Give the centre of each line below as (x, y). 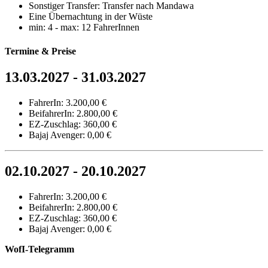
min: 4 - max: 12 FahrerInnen (84, 28)
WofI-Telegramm (39, 249)
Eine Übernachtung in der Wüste (91, 17)
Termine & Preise (40, 51)
